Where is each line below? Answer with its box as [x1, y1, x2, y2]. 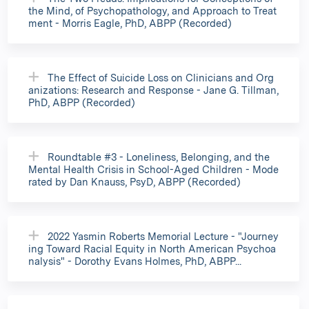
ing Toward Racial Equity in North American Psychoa [28, 242, 276, 255]
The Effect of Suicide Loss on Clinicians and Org [48, 71, 274, 83]
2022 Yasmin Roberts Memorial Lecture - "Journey [48, 230, 279, 242]
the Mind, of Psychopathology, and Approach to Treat [28, 4, 277, 17]
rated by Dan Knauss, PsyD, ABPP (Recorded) [28, 175, 241, 188]
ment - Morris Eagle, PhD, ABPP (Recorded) [28, 17, 232, 29]
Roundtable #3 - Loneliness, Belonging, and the [48, 150, 270, 163]
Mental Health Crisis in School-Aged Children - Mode [28, 163, 279, 175]
